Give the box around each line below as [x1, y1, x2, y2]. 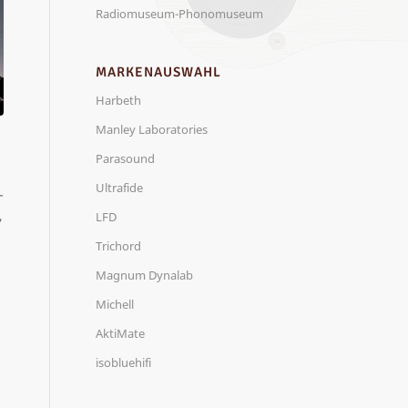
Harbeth [96, 92, 142, 108]
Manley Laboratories [96, 121, 209, 138]
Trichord [96, 238, 142, 254]
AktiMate [96, 325, 146, 342]
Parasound [96, 150, 156, 167]
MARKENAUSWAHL [96, 64, 222, 80]
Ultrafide [96, 179, 144, 196]
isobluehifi [96, 354, 152, 371]
